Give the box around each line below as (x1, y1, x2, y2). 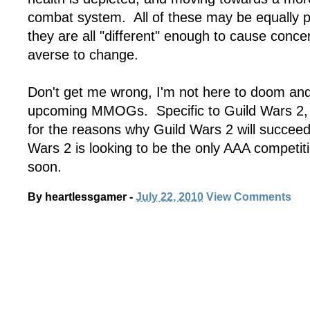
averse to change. (28, 47, 138, 63)
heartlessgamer (45, 190, 127, 203)
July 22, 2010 (136, 190, 203, 203)
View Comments (206, 190, 291, 203)
